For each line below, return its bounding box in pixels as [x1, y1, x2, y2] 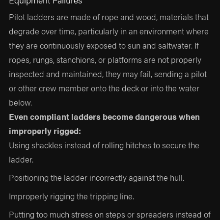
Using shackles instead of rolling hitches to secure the [9, 139, 200, 151]
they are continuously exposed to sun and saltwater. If [9, 39, 199, 52]
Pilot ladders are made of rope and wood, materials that [9, 11, 209, 23]
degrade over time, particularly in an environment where [9, 25, 209, 37]
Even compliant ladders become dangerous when [9, 110, 200, 123]
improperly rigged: [9, 125, 82, 137]
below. [9, 96, 32, 109]
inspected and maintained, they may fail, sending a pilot [9, 68, 207, 80]
